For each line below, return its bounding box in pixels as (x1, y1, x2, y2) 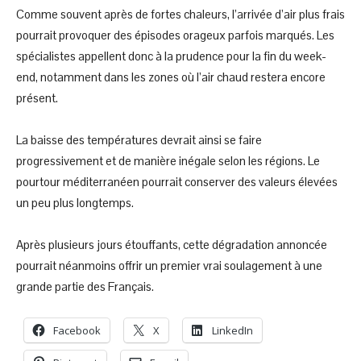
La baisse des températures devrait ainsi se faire (16, 131, 262, 147)
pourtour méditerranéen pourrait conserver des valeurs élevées (16, 173, 338, 189)
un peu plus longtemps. (16, 194, 134, 210)
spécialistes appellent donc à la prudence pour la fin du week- (16, 48, 326, 64)
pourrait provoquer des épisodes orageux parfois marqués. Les (16, 27, 334, 43)
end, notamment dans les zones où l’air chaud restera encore (16, 68, 326, 85)
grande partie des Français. (16, 278, 154, 294)
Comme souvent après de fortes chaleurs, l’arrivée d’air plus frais (16, 6, 345, 22)
